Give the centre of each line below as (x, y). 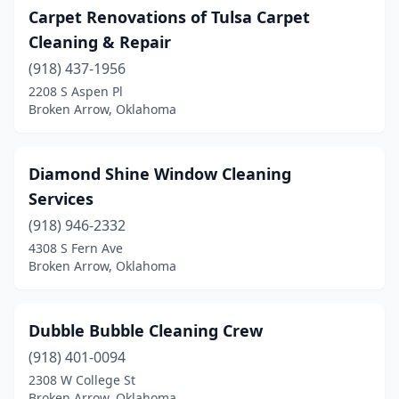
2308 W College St (82, 380)
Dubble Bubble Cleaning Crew (146, 330)
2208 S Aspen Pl (76, 91)
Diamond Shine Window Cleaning (160, 174)
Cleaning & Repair (100, 42)
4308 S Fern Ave (76, 248)
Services (61, 199)
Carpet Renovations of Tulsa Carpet (169, 17)
